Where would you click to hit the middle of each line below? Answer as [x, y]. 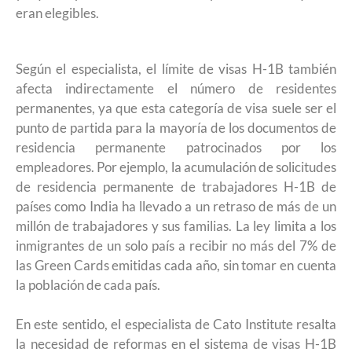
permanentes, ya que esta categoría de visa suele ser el [176, 108]
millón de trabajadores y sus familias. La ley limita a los [176, 225]
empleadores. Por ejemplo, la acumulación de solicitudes [176, 167]
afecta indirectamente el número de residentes [176, 88]
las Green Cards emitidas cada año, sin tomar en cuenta [176, 265]
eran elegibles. [57, 13]
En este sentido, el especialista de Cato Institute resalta [176, 324]
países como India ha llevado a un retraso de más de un [176, 206]
